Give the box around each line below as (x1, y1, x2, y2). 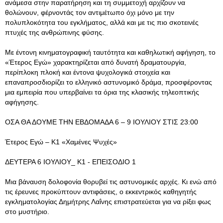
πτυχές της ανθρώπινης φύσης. (5, 28, 104, 36)
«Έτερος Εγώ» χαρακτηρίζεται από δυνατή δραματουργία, (5, 58, 186, 66)
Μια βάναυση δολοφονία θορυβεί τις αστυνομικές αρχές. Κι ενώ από (5, 178, 217, 186)
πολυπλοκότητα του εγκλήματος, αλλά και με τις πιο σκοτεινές (5, 18, 199, 26)
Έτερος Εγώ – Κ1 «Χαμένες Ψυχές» (5, 138, 117, 146)
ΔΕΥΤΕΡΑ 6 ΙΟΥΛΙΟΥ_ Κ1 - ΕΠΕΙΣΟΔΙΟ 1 (5, 158, 136, 166)
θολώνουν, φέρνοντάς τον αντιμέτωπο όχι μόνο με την (5, 8, 174, 16)
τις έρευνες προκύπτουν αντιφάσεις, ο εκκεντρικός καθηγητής (5, 188, 197, 196)
